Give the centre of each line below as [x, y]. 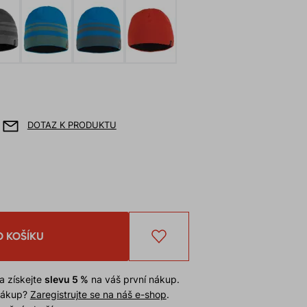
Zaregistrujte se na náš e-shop [98, 294]
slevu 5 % [66, 279]
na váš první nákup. [134, 279]
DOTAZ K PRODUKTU [72, 125]
